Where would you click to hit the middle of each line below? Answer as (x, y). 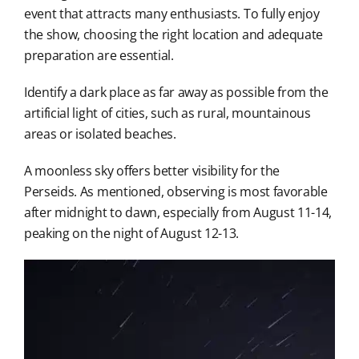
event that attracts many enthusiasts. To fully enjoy (171, 14)
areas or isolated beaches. (100, 134)
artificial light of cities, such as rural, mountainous (167, 113)
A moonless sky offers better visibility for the (151, 171)
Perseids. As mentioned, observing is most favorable (175, 192)
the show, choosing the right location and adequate (173, 35)
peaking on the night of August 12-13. (131, 234)
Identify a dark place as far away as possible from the (176, 93)
